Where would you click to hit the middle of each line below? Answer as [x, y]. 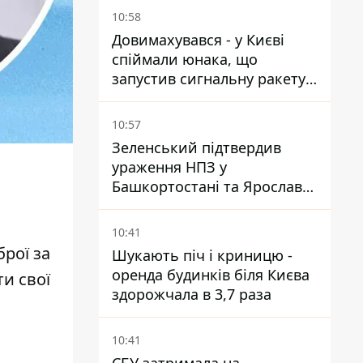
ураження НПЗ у [169, 167]
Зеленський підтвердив [196, 147]
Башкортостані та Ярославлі [213, 186]
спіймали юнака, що [185, 59]
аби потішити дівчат [186, 98]
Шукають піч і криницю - [202, 255]
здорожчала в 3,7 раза [192, 294]
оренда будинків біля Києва [211, 275]
